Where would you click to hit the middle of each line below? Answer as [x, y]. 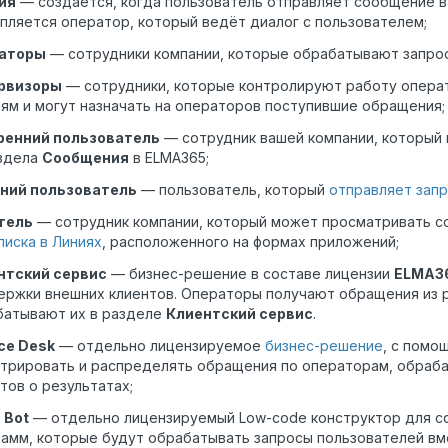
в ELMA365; [169, 158]
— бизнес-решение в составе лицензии [250, 274]
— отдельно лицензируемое [160, 346]
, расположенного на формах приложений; [250, 242]
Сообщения [85, 158]
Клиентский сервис [239, 314]
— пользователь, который [233, 190]
